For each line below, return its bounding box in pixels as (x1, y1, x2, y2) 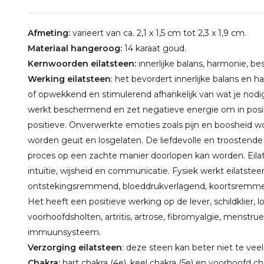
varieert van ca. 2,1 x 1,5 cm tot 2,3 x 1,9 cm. (70, 28, 246, 38)
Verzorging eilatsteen (28, 242, 122, 253)
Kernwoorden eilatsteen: (28, 58, 136, 69)
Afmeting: (28, 28, 70, 38)
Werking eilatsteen (28, 74, 111, 84)
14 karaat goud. (122, 43, 186, 54)
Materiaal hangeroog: (28, 43, 122, 54)
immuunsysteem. (28, 227, 101, 237)
